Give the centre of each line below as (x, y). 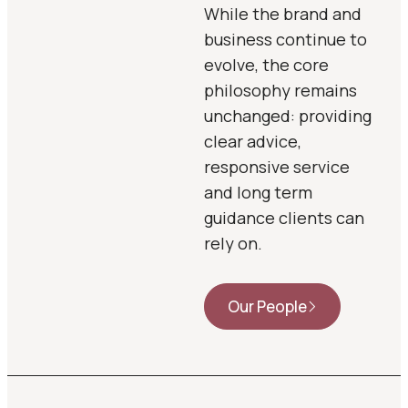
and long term (258, 192)
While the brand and (283, 14)
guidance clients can (284, 218)
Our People (267, 306)
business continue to (286, 39)
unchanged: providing (288, 116)
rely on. (233, 243)
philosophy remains (280, 90)
